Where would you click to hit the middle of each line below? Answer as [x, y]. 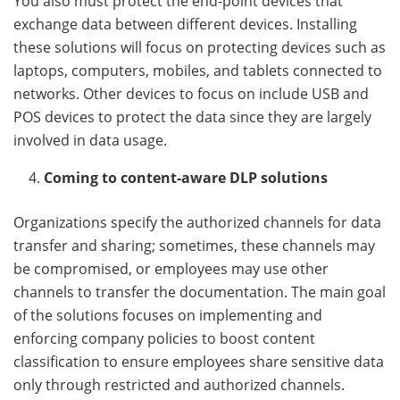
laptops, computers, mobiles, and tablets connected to [198, 70]
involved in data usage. [96, 140]
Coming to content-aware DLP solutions [186, 177]
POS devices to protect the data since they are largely [192, 117]
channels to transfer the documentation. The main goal [200, 292]
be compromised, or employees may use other [171, 268]
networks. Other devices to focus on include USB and [191, 93]
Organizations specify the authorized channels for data [197, 222]
